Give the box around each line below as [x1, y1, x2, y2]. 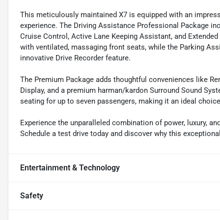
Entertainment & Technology [20, 163, 120, 173]
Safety [20, 191, 43, 201]
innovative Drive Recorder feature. [20, 54, 131, 63]
